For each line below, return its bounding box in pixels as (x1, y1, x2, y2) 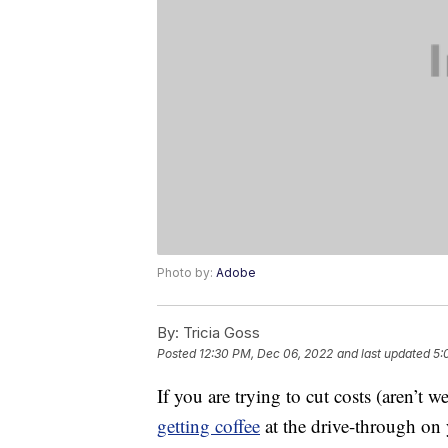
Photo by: (157, 265, 216, 281)
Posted (157, 346, 199, 362)
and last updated (337, 346, 430, 362)
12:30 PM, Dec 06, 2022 (199, 346, 333, 362)
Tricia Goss (179, 323, 260, 343)
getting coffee (157, 413, 260, 439)
